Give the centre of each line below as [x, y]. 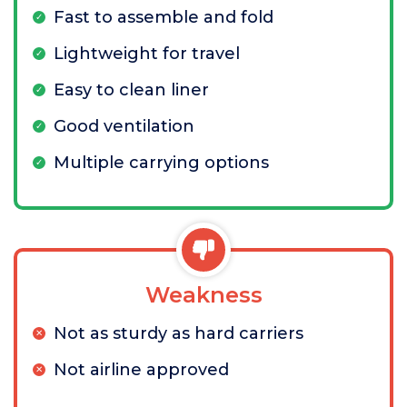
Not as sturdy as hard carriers [179, 333]
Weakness [203, 294]
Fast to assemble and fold [164, 17]
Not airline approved [141, 369]
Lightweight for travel [147, 53]
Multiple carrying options [161, 162]
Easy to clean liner [131, 89]
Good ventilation [124, 126]
